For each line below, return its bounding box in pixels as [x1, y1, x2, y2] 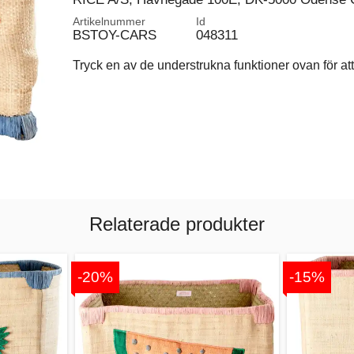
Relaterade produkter [89, 213, 265, 235]
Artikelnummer [72, 15, 145, 28]
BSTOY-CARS [72, 27, 156, 43]
